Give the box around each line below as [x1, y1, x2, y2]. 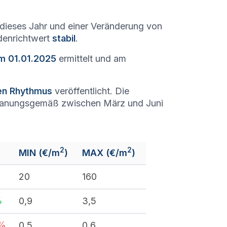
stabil [52, 33, 75, 44]
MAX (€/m [82, 147, 127, 158]
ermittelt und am [56, 53, 126, 64]
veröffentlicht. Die [52, 86, 129, 96]
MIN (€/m [19, 147, 60, 158]
